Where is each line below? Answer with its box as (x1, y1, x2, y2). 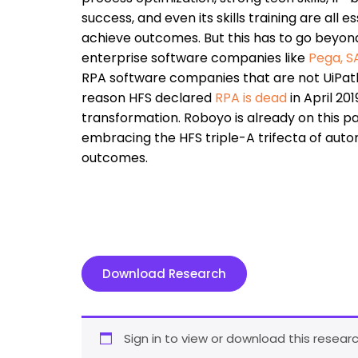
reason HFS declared (82, 89, 215, 108)
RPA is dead (215, 89, 287, 108)
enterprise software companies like (82, 49, 308, 68)
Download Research (102, 265, 226, 283)
